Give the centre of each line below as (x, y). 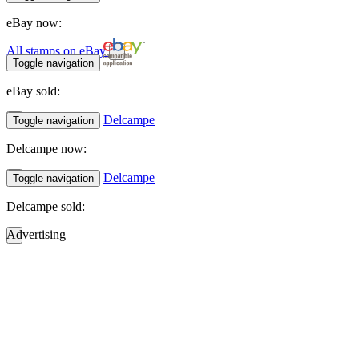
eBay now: (34, 22)
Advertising (36, 234)
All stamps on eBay (58, 50)
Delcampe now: (46, 148)
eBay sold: (33, 91)
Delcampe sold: (46, 206)
